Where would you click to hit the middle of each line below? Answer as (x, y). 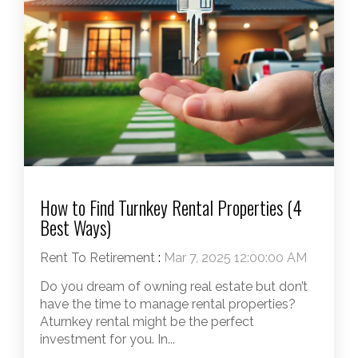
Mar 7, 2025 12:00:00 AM (235, 258)
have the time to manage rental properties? (168, 304)
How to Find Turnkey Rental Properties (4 (171, 208)
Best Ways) (76, 228)
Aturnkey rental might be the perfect (147, 322)
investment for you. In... (107, 340)
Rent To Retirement (97, 258)
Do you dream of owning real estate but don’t (174, 287)
